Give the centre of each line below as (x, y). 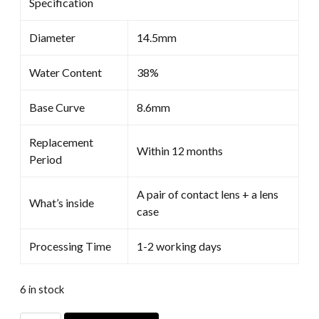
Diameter (52, 37)
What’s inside (62, 202)
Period (46, 159)
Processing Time (70, 246)
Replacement (61, 142)
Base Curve (57, 107)
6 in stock (42, 289)
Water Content (66, 72)
